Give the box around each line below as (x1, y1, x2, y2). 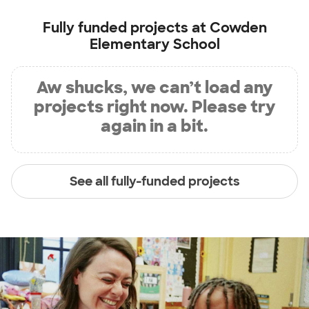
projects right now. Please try (34, 96, 275, 117)
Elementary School (89, 35, 220, 53)
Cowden (209, 19, 267, 37)
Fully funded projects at (42, 19, 210, 37)
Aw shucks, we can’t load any (37, 77, 272, 98)
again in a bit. (101, 115, 208, 137)
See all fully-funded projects (69, 172, 240, 190)
